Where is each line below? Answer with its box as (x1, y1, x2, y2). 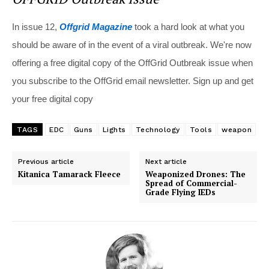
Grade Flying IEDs (145, 187, 216, 198)
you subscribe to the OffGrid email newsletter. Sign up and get (12, 76, 253, 86)
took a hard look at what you (132, 22, 244, 32)
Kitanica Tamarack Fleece (18, 169, 121, 180)
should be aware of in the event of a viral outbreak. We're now (12, 40, 252, 50)
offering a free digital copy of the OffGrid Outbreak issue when (12, 58, 253, 68)
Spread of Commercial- (145, 178, 238, 189)
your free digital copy (12, 94, 93, 104)
